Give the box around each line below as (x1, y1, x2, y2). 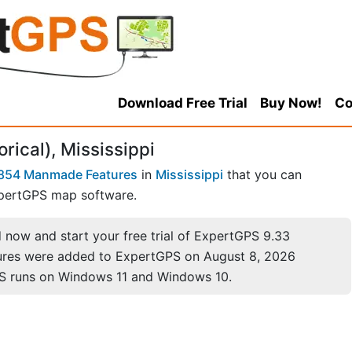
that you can (223, 167, 302, 183)
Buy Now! (259, 95, 322, 111)
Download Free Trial (117, 95, 247, 111)
